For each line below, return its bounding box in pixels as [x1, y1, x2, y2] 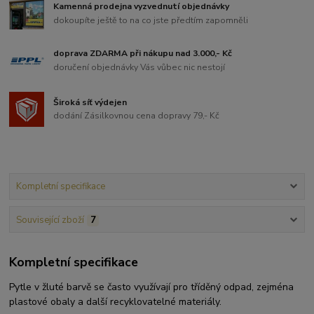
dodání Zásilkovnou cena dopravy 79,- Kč [53, 110, 220, 122]
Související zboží [15, 213, 84, 226]
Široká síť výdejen [53, 96, 128, 108]
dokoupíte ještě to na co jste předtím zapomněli [53, 15, 249, 27]
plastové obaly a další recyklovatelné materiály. [9, 295, 225, 309]
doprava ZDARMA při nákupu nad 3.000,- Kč [53, 48, 233, 60]
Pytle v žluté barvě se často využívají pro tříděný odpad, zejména [9, 280, 294, 294]
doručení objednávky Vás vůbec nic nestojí [53, 61, 226, 73]
